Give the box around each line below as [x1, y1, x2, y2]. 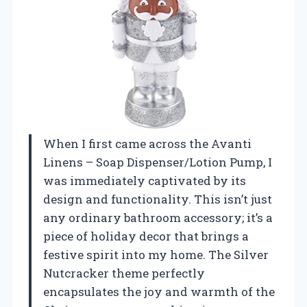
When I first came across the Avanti [43, 135, 251, 151]
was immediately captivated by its [43, 172, 246, 188]
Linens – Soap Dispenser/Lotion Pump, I [43, 153, 272, 170]
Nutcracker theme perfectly [43, 265, 205, 281]
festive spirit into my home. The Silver [43, 246, 269, 262]
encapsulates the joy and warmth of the [43, 283, 275, 299]
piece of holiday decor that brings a [43, 228, 249, 244]
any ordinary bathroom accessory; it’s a [43, 209, 273, 225]
